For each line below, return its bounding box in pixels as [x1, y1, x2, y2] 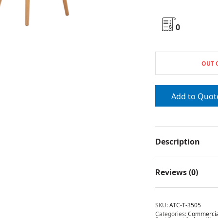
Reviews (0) [155, 167, 198, 178]
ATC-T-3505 [169, 201, 201, 210]
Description [155, 136, 200, 147]
